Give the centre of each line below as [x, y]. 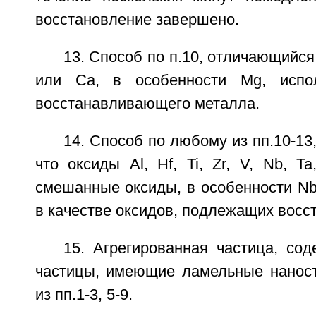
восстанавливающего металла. [147, 104]
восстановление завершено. [137, 20]
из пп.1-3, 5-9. [84, 295]
